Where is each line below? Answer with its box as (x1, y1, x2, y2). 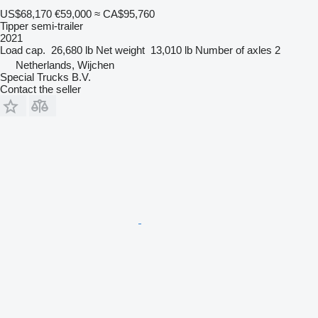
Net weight (96, 43, 145, 56)
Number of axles (195, 43, 272, 56)
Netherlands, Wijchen (16, 58, 114, 71)
